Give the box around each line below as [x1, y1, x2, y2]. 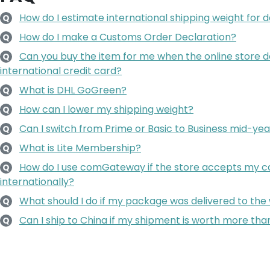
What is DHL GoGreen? [19, 83, 127, 97]
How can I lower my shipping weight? [19, 102, 193, 116]
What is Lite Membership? [19, 141, 141, 155]
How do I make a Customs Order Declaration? [19, 30, 236, 44]
